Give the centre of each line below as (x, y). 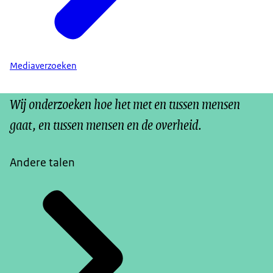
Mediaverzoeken (43, 66)
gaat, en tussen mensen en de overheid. (106, 124)
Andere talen (42, 162)
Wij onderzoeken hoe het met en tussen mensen (125, 103)
